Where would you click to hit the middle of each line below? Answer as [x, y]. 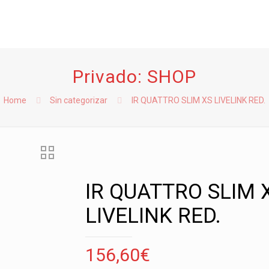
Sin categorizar [79, 100]
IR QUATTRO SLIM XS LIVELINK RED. [199, 100]
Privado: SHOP [134, 77]
